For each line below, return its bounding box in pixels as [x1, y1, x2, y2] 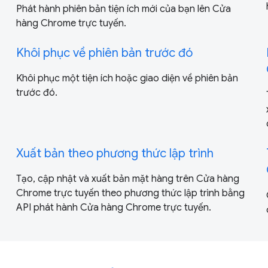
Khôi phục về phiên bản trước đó [16, 45, 193, 60]
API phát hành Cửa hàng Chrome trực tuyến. [16, 201, 211, 214]
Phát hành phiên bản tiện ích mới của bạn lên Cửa [16, 2, 231, 15]
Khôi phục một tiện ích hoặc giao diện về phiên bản [16, 72, 238, 84]
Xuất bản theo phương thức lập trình [16, 145, 214, 161]
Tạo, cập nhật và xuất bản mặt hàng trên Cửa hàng [16, 172, 239, 185]
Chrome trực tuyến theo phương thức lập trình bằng [16, 187, 245, 199]
